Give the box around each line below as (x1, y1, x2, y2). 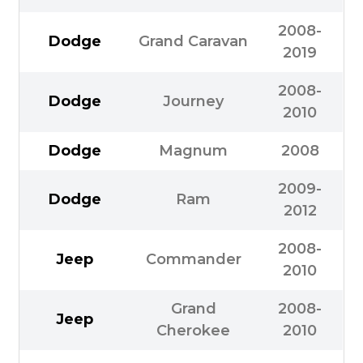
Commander (145, 250, 241, 269)
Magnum (159, 142, 228, 160)
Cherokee (156, 322, 231, 340)
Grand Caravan (139, 32, 249, 51)
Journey (163, 92, 224, 111)
